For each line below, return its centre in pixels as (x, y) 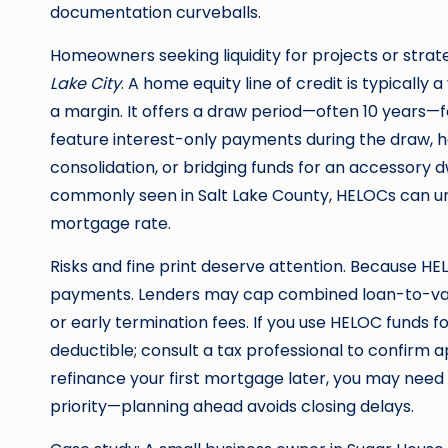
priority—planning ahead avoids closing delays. (232, 406)
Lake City (85, 83)
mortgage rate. (110, 223)
